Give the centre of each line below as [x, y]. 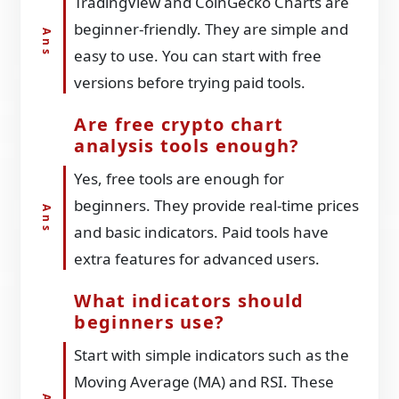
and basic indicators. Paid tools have [202, 232]
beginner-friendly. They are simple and [212, 29]
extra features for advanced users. [197, 259]
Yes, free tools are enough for [179, 179]
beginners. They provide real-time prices [217, 206]
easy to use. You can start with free [198, 56]
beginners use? [150, 322]
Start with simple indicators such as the [212, 355]
